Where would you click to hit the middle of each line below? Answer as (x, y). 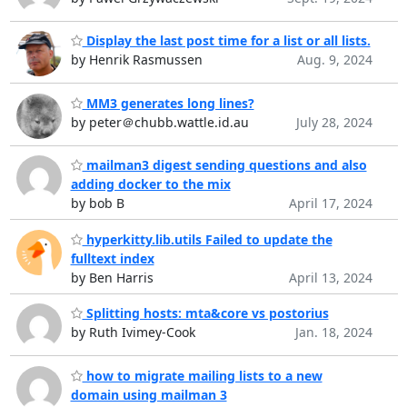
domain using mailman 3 (149, 394)
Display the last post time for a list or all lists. (226, 41)
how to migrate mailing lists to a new (202, 375)
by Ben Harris (112, 277)
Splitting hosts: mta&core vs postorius (205, 313)
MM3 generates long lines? (168, 103)
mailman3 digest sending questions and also (224, 165)
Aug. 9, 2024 (334, 60)
